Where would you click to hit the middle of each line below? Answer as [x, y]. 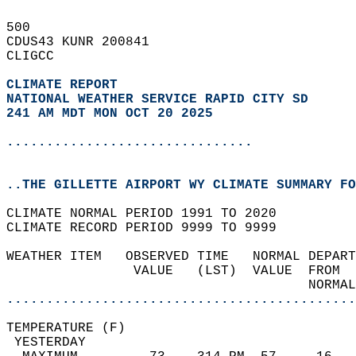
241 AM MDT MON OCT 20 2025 [110, 114]
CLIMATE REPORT [66, 85]
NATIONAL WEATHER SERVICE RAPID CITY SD [157, 99]
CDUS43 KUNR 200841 [86, 42]
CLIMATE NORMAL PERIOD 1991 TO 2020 [149, 214]
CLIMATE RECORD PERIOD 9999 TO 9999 [149, 228]
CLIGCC [38, 56]
